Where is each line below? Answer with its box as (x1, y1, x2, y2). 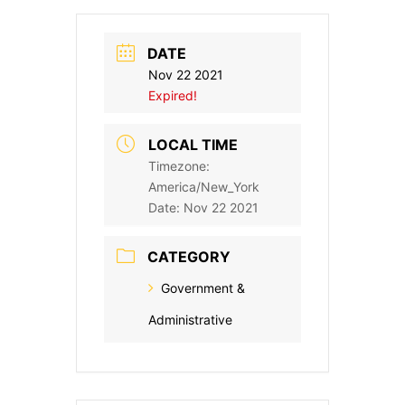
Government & (161, 280, 245, 297)
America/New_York (148, 179, 259, 195)
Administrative (148, 312, 232, 328)
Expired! (148, 88, 197, 104)
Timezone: (148, 158, 210, 174)
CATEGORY (147, 248, 231, 267)
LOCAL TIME (148, 136, 238, 155)
